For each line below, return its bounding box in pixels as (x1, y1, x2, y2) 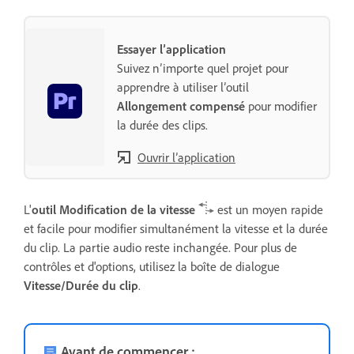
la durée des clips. (117, 116, 208, 133)
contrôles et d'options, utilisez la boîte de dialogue (24, 258, 280, 275)
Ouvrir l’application (137, 149, 235, 165)
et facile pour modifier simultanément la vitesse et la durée (24, 220, 328, 237)
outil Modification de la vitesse (32, 201, 195, 218)
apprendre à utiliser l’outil (117, 78, 249, 95)
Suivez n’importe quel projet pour (117, 59, 288, 76)
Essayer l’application (117, 40, 226, 57)
